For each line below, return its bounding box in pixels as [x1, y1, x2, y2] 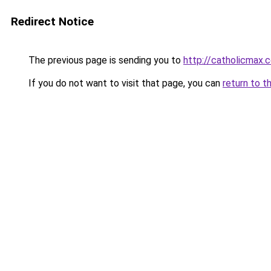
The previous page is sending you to [26, 54, 183, 66]
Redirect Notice [11, 15, 94, 28]
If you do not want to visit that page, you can [26, 77, 223, 89]
